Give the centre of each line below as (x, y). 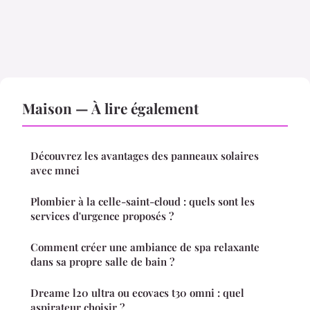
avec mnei (55, 170)
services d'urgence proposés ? (102, 216)
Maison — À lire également (110, 108)
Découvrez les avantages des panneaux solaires (145, 155)
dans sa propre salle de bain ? (102, 261)
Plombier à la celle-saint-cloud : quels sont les (143, 201)
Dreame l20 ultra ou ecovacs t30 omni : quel (137, 292)
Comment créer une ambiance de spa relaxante (145, 247)
